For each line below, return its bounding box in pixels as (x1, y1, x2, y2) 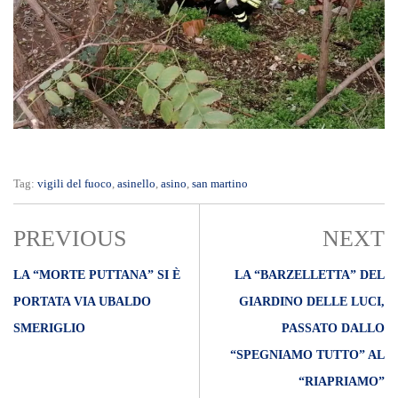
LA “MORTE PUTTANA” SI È (13, 268, 180, 283)
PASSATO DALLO (282, 322, 385, 336)
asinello (117, 177, 155, 191)
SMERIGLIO (13, 322, 85, 336)
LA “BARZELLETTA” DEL (235, 268, 385, 283)
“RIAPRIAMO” (298, 375, 385, 389)
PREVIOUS (13, 226, 126, 252)
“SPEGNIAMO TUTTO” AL (230, 348, 385, 362)
